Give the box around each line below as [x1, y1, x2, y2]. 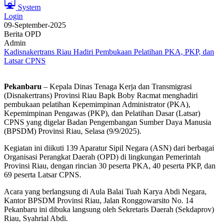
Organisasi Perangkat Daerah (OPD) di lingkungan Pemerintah [4, 153, 201, 161]
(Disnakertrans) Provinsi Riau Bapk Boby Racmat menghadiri [4, 91, 198, 100]
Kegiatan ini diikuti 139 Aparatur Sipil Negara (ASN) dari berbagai [4, 144, 214, 152]
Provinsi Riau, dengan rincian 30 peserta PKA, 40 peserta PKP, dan [4, 162, 216, 170]
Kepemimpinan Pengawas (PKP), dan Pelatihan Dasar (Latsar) [4, 109, 200, 117]
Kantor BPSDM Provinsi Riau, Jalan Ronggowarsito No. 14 [4, 196, 193, 205]
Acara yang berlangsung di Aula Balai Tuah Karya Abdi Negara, [4, 187, 207, 196]
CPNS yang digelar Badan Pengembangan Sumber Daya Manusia [4, 118, 211, 126]
